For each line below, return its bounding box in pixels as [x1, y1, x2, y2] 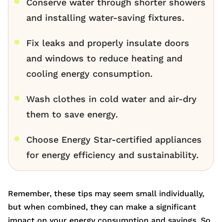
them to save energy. [26, 109, 118, 120]
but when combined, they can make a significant [8, 202, 196, 212]
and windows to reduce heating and [26, 53, 182, 64]
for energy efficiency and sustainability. [26, 150, 199, 161]
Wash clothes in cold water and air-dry [26, 94, 197, 105]
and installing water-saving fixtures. [26, 12, 184, 23]
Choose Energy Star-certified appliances [26, 134, 202, 145]
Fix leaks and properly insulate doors [26, 38, 189, 49]
